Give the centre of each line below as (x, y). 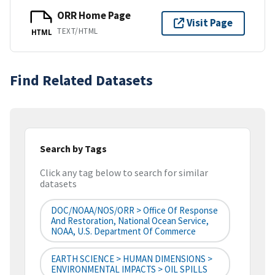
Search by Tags (73, 148)
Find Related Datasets (81, 80)
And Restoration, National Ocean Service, (130, 221)
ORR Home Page (94, 16)
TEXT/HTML (78, 31)
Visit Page (210, 23)
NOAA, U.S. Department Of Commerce (123, 231)
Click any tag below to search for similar (124, 173)
